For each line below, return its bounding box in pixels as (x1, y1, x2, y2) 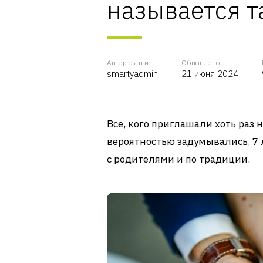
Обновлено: (181, 58, 222, 67)
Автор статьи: (107, 58, 150, 67)
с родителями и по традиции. (107, 153, 250, 166)
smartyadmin (107, 68, 158, 79)
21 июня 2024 (181, 68, 238, 79)
